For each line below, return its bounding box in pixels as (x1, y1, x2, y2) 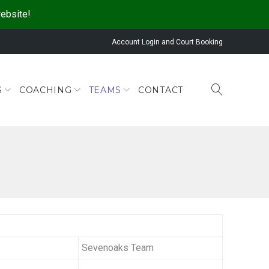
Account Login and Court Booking (112, 37, 223, 46)
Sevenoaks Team (82, 242, 154, 254)
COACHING (19, 85, 72, 95)
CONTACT (138, 85, 183, 95)
